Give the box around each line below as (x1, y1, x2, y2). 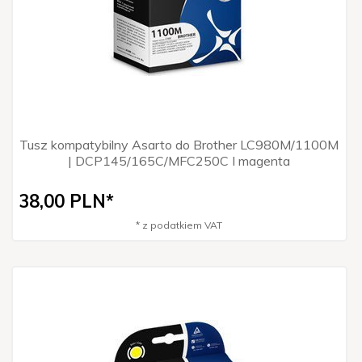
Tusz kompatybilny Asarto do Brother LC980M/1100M (19, 136, 339, 153)
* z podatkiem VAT (135, 218, 222, 231)
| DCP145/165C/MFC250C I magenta (67, 152, 290, 169)
